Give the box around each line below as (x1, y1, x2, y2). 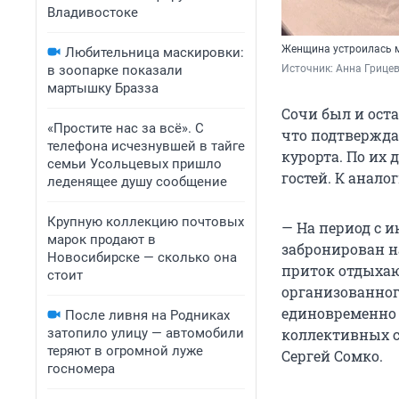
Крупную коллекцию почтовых (47, 214, 244, 230)
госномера (47, 361, 115, 377)
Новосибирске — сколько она (47, 249, 237, 265)
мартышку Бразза (47, 80, 159, 96)
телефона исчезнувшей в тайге (47, 138, 245, 154)
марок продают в (47, 232, 156, 248)
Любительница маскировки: (65, 45, 244, 61)
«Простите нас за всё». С (47, 120, 204, 136)
